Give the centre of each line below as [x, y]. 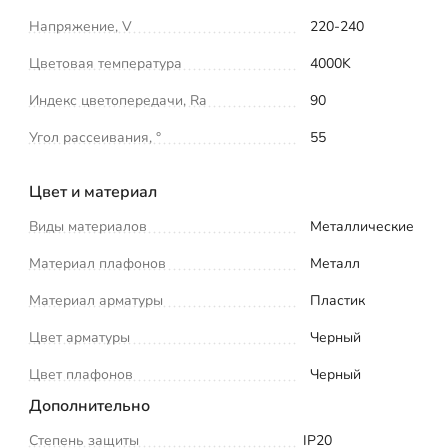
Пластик [337, 300]
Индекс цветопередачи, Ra [117, 100]
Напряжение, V [80, 26]
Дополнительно [89, 405]
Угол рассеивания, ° [95, 137]
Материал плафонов [97, 263]
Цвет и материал [93, 191]
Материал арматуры [96, 300]
